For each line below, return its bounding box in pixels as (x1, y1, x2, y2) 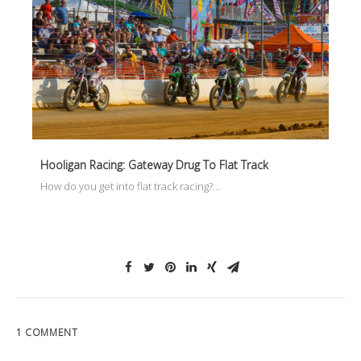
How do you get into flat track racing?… (40, 179, 220, 194)
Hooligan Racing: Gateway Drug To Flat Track (40, 157, 268, 173)
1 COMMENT (16, 326, 78, 339)
